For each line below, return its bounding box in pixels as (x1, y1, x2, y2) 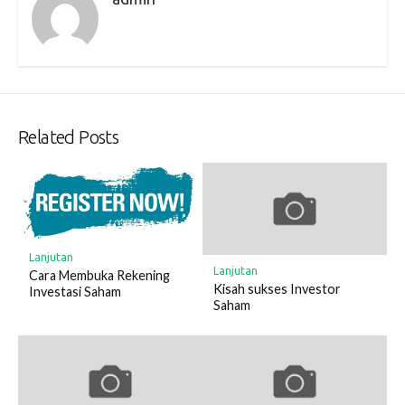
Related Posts (18, 127, 119, 148)
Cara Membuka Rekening (28, 268, 170, 284)
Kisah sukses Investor (212, 280, 341, 297)
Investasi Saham (28, 284, 121, 300)
